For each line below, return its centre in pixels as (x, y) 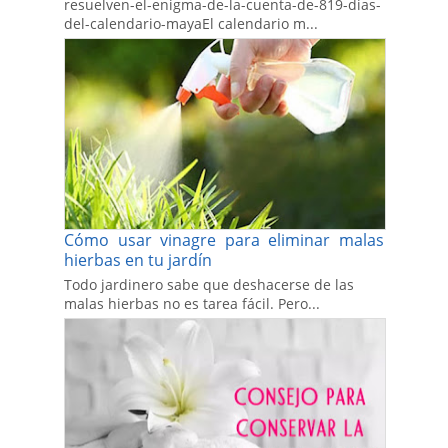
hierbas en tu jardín (138, 260)
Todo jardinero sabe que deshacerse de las (209, 285)
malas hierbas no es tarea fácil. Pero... (192, 304)
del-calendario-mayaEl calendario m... (191, 24)
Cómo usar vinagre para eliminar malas (224, 240)
